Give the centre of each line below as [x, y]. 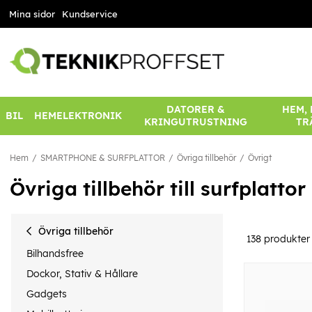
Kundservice [89, 14]
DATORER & [195, 110]
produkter [286, 239]
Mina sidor [32, 14]
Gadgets [47, 294]
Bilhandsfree [55, 253]
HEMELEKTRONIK [78, 116]
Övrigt [260, 158]
